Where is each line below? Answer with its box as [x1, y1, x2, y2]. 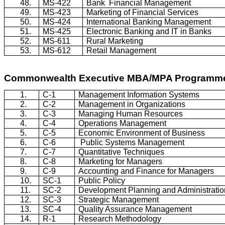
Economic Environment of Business [78, 129, 205, 138]
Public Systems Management [80, 138, 185, 147]
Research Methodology [78, 214, 162, 223]
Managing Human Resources [78, 109, 183, 119]
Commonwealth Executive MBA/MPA [4, 72, 175, 83]
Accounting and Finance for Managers [78, 167, 214, 176]
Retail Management [86, 46, 157, 55]
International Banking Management [86, 17, 211, 26]
